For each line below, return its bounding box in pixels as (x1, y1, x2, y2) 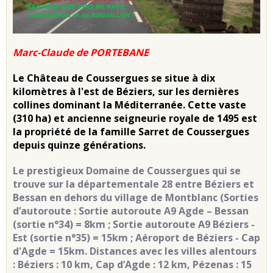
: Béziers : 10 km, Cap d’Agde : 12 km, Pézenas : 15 (13, 258, 252, 272)
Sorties (224, 191, 258, 205)
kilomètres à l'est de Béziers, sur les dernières (13, 85, 239, 99)
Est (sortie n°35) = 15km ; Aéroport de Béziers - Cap (13, 231, 260, 245)
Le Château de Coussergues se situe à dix (13, 71, 215, 85)
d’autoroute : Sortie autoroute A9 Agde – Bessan (13, 204, 249, 218)
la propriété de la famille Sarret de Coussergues (13, 125, 249, 139)
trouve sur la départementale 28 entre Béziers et (13, 177, 254, 191)
